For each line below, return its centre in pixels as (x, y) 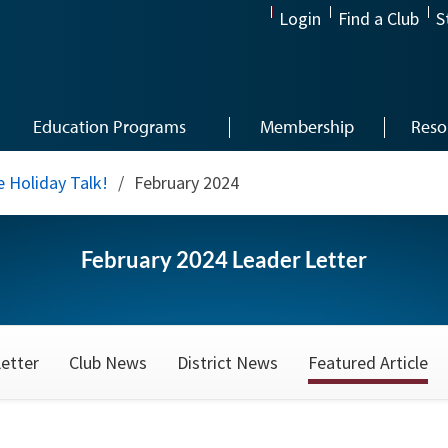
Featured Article (368, 362)
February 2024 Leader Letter (224, 259)
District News (227, 362)
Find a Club (378, 19)
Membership (306, 126)
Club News (108, 362)
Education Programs (109, 126)
